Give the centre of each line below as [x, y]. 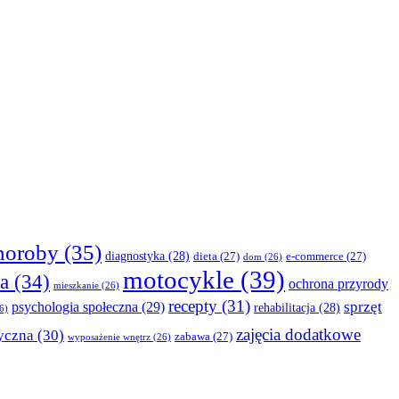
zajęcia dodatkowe [298, 335]
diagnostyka [135, 256]
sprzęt [363, 307]
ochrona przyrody [338, 284]
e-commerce [315, 257]
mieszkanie [76, 286]
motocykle [179, 280]
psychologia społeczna [75, 307]
